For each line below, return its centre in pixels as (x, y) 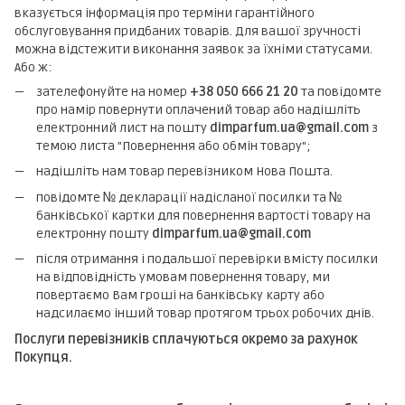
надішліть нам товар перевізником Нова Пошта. (186, 172)
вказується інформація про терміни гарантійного (165, 13)
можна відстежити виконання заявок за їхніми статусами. (193, 49)
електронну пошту (94, 233)
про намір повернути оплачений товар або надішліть (198, 110)
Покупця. (43, 357)
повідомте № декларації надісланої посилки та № (189, 197)
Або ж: (33, 67)
